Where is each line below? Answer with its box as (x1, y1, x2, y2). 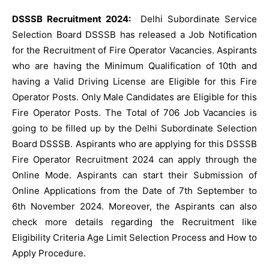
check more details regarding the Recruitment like (12, 216, 257, 228)
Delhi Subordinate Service (135, 13, 257, 25)
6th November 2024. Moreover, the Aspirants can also (12, 201, 257, 212)
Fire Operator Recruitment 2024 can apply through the (12, 154, 257, 165)
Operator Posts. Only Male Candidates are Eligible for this (12, 91, 257, 103)
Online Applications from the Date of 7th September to (12, 185, 257, 196)
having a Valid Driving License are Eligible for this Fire (12, 76, 257, 87)
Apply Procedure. (12, 247, 86, 259)
